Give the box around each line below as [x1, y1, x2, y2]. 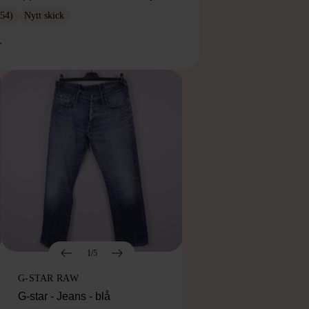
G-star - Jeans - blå [18, 290, 110, 303]
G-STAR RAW [18, 273, 79, 284]
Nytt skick [24, 10, 65, 21]
